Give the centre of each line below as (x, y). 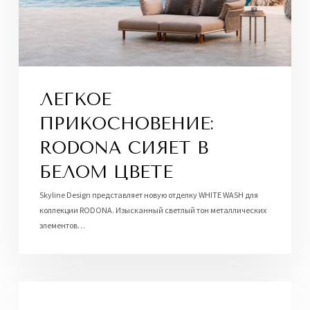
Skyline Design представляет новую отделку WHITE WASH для (148, 195)
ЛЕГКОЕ (75, 100)
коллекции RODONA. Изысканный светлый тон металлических (153, 210)
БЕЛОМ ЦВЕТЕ (106, 172)
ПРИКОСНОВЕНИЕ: (126, 124)
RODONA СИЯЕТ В (124, 148)
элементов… (62, 226)
